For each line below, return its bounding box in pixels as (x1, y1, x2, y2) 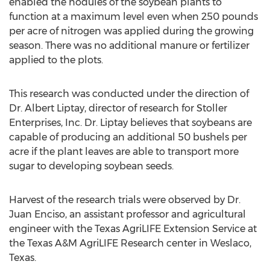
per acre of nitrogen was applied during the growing (9, 25, 254, 37)
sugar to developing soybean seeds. (9, 160, 174, 172)
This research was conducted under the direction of (9, 88, 249, 99)
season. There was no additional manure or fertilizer (9, 40, 250, 51)
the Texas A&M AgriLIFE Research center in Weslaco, (9, 237, 251, 249)
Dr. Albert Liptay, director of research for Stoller (9, 102, 227, 114)
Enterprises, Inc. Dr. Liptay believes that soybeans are (9, 117, 252, 128)
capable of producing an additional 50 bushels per (9, 131, 247, 143)
